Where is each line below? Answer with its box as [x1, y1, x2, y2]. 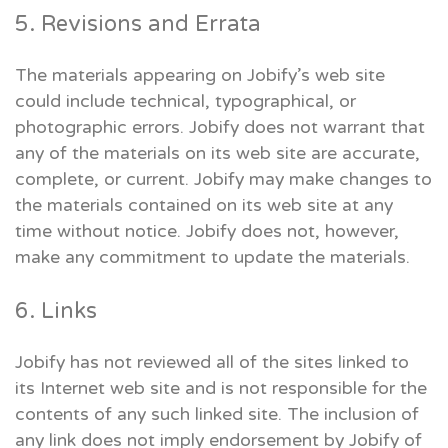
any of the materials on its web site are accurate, [15, 142, 420, 164]
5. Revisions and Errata [15, 10, 261, 37]
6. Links [15, 297, 97, 324]
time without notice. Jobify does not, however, [15, 220, 399, 242]
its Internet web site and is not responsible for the [15, 377, 427, 399]
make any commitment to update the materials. [15, 246, 410, 268]
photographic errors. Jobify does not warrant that [15, 116, 425, 138]
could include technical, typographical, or [15, 90, 356, 112]
